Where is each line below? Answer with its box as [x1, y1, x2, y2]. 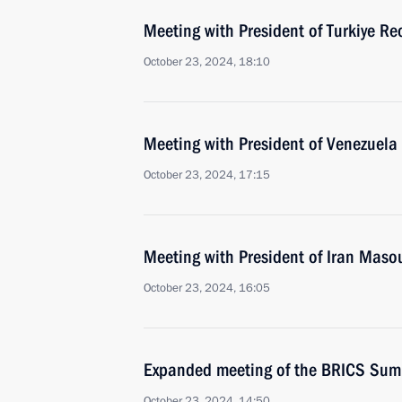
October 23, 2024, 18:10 [144, 54, 270, 70]
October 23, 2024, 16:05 [144, 280, 270, 296]
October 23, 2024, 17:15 [144, 167, 270, 183]
